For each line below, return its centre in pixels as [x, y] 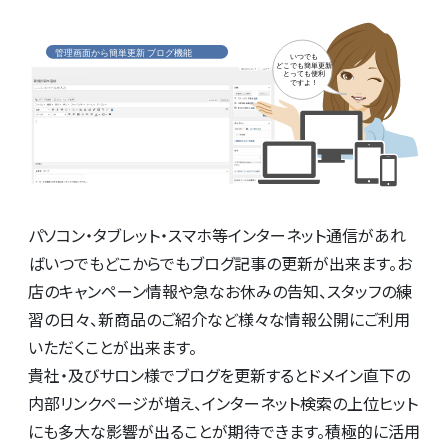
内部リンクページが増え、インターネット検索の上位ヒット [223, 403]
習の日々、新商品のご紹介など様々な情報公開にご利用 [219, 319]
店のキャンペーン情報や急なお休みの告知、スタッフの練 [220, 291]
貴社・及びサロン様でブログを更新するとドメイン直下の [219, 375]
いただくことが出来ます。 [112, 347]
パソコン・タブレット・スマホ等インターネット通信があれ [217, 235]
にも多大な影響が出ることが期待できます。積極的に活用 [224, 431]
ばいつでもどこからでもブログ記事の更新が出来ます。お [220, 263]
